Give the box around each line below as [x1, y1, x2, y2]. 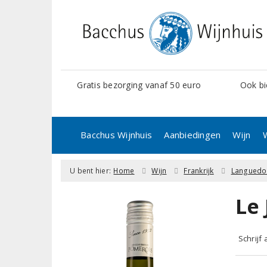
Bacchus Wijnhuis [80, 128, 153, 141]
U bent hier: [70, 165, 111, 176]
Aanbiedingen [164, 128, 221, 141]
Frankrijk [184, 165, 214, 176]
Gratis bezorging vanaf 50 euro [77, 79, 201, 91]
